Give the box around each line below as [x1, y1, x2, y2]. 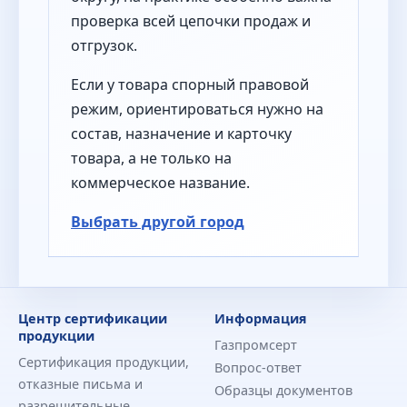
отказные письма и [18, 374, 143, 392]
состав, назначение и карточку [71, 123, 292, 144]
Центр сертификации [18, 309, 167, 327]
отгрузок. [71, 35, 137, 55]
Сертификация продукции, [18, 352, 189, 371]
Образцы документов [214, 381, 352, 399]
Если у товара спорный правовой [71, 74, 309, 94]
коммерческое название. [71, 172, 250, 193]
